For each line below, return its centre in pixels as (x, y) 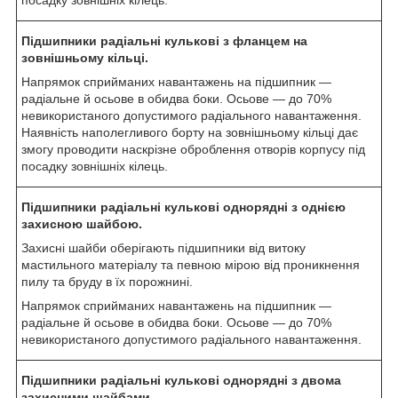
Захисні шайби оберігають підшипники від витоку (163, 247)
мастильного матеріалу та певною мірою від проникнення (191, 264)
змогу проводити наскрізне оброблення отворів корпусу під (193, 149)
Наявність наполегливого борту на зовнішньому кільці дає (190, 132)
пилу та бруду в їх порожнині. (107, 281)
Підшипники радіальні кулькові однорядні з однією (183, 207)
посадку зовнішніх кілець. (95, 166)
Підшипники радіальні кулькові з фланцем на (164, 40)
